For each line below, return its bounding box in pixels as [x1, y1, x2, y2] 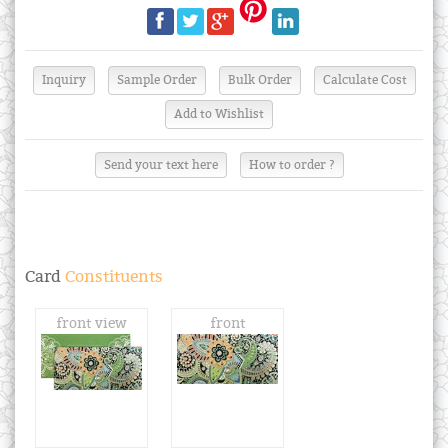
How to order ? [248, 157, 335, 172]
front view [56, 314, 127, 332]
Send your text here [103, 157, 218, 172]
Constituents [61, 266, 163, 287]
